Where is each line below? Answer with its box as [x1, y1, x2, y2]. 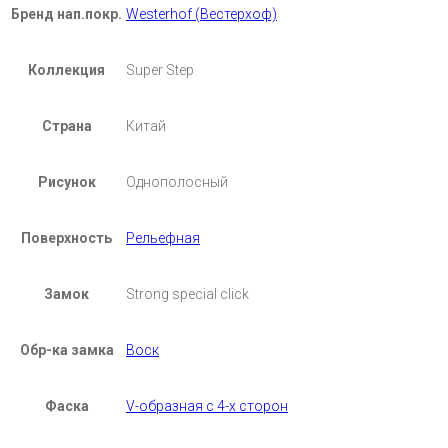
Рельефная [126, 229, 200, 246]
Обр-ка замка [19, 341, 114, 358]
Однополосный [126, 173, 228, 190]
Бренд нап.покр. [11, 5, 122, 22]
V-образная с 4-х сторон [126, 397, 288, 414]
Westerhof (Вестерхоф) [126, 5, 277, 22]
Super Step [126, 61, 194, 78]
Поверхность [21, 229, 112, 246]
